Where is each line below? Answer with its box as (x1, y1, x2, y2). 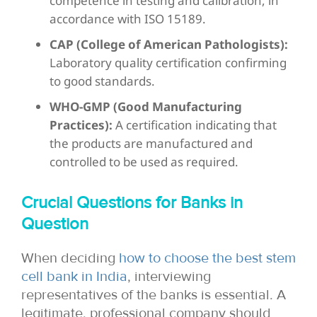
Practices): (50, 116, 113, 133)
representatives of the (21, 286, 160, 304)
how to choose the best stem (119, 249, 296, 267)
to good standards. (50, 72, 155, 89)
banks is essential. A (160, 286, 286, 304)
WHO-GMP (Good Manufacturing (50, 98, 242, 115)
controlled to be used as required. (50, 153, 238, 170)
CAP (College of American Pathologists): (50, 35, 288, 52)
